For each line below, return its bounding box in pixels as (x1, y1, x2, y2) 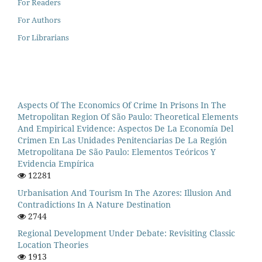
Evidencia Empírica (18, 157, 94, 169)
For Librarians (18, 32, 69, 43)
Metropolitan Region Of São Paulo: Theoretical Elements (18, 111, 238, 122)
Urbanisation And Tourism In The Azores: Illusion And (18, 187, 232, 198)
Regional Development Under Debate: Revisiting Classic (18, 227, 235, 239)
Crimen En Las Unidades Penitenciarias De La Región (18, 134, 227, 146)
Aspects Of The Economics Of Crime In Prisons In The (18, 99, 226, 111)
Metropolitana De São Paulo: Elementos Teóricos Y (18, 146, 216, 157)
